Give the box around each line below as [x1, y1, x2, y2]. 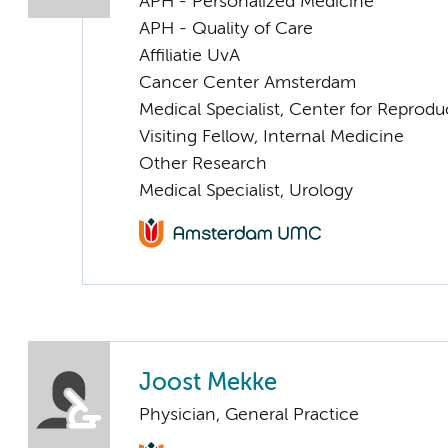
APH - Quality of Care [139, 19, 313, 38]
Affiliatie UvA [139, 46, 240, 65]
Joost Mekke [139, 372, 277, 396]
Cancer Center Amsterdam [139, 73, 356, 92]
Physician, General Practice [139, 406, 359, 425]
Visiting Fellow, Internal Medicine [139, 127, 404, 146]
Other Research [139, 154, 267, 173]
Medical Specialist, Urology [139, 181, 353, 200]
